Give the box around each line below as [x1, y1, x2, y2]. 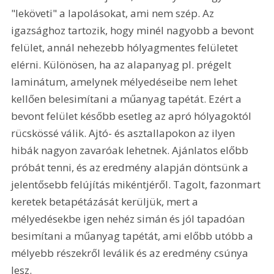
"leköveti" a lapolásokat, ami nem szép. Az [11, 6, 217, 20]
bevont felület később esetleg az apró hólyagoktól [11, 108, 254, 123]
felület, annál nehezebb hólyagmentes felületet [11, 40, 241, 54]
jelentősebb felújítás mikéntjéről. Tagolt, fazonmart [11, 177, 264, 191]
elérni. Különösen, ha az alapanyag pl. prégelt [11, 57, 234, 72]
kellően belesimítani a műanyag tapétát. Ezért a [11, 91, 245, 106]
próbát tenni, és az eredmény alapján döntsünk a [11, 160, 251, 174]
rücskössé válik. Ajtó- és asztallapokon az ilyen [11, 125, 238, 140]
